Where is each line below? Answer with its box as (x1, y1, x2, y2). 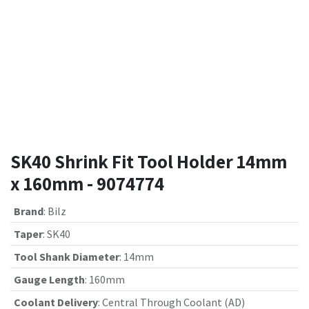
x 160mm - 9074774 (10, 171, 164, 196)
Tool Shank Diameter (13, 250, 119, 263)
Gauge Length (13, 272, 85, 286)
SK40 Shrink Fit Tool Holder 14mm (10, 149, 287, 174)
